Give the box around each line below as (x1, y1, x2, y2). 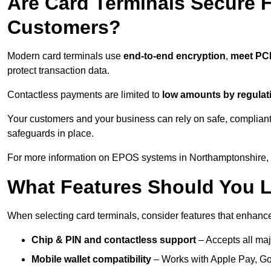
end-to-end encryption (123, 51, 226, 62)
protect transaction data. (7, 65, 109, 76)
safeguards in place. (7, 128, 94, 139)
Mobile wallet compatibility (31, 254, 151, 265)
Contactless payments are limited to (7, 90, 160, 100)
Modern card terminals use (7, 51, 123, 62)
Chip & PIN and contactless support (31, 235, 196, 246)
